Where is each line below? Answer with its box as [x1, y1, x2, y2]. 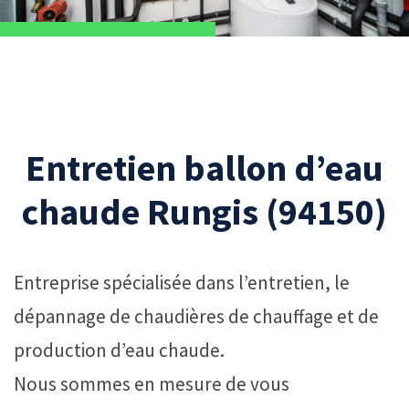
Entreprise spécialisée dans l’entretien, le [14, 269, 350, 295]
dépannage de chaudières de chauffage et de [14, 303, 379, 329]
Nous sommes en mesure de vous [14, 371, 289, 396]
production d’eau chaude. [14, 337, 225, 362]
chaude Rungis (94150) [22, 188, 387, 235]
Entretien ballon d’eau [26, 144, 383, 191]
